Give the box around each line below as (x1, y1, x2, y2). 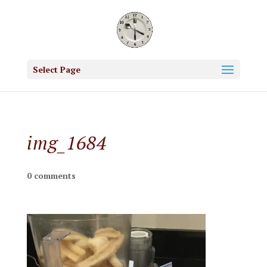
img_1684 (26, 131, 107, 155)
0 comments (26, 170, 76, 181)
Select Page (32, 64, 80, 75)
